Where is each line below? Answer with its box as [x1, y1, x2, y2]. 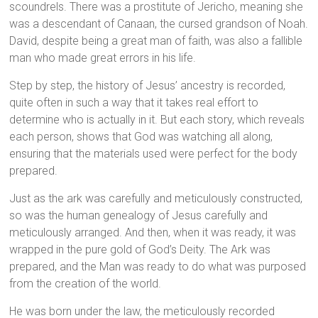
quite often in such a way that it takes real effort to [9, 96, 259, 110]
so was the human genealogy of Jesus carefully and [9, 209, 268, 223]
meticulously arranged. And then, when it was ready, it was [9, 226, 297, 240]
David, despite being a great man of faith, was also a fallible [9, 34, 303, 48]
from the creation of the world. [9, 277, 162, 291]
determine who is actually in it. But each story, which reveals [9, 113, 305, 127]
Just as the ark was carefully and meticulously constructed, [9, 192, 303, 206]
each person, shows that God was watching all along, [9, 130, 273, 144]
